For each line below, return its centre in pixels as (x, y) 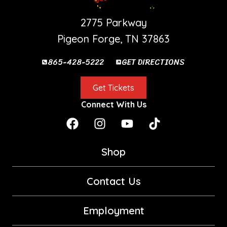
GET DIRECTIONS (154, 62)
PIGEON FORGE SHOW (113, 8)
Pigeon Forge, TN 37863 (113, 39)
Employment (113, 210)
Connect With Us (113, 104)
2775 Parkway (113, 22)
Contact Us (113, 181)
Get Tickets (113, 87)
